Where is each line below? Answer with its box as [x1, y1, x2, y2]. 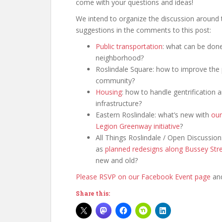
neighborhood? [96, 53, 144, 62]
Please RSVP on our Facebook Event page [76, 172, 211, 181]
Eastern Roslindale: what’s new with [96, 110, 211, 119]
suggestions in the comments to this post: [76, 25, 211, 35]
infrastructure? [96, 99, 142, 108]
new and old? [96, 156, 138, 165]
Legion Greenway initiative [96, 121, 180, 131]
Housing [96, 87, 122, 97]
